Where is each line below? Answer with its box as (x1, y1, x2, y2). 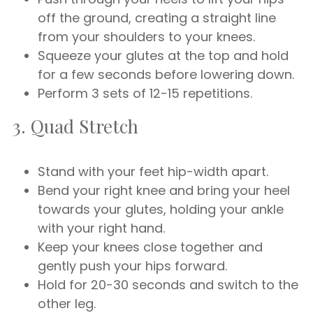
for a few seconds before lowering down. (38, 66, 294, 83)
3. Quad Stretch (13, 114, 138, 138)
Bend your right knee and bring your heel (38, 182, 290, 199)
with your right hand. (38, 219, 165, 237)
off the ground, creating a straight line (38, 9, 276, 27)
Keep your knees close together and (38, 238, 263, 256)
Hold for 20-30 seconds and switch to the (38, 276, 298, 293)
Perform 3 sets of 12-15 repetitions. (38, 85, 252, 102)
